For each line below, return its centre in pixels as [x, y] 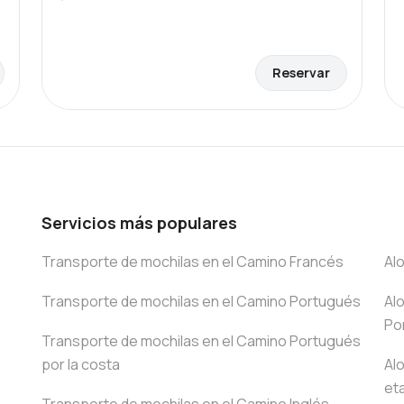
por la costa [81, 364]
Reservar [301, 73]
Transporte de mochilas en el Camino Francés [193, 262]
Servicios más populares [139, 223]
